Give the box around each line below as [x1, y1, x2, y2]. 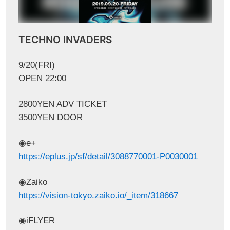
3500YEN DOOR [18, 112, 83, 122]
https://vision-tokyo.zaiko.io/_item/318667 [18, 190, 178, 200]
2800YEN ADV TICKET [18, 99, 107, 109]
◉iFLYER [18, 216, 55, 226]
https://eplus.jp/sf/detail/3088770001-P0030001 [18, 151, 198, 161]
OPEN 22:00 [18, 73, 66, 83]
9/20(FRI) [18, 60, 55, 70]
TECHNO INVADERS [18, 33, 112, 46]
